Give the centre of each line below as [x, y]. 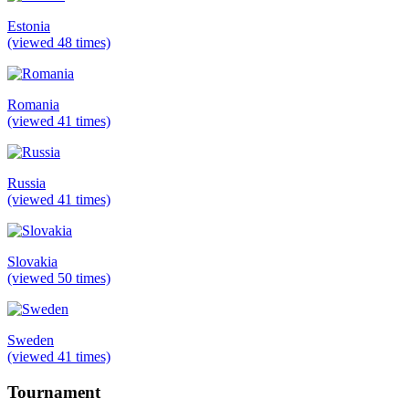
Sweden [31, 340]
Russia [26, 183]
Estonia [29, 26]
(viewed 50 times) [59, 278]
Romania [33, 104]
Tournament [54, 392]
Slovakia [32, 261]
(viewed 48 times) [59, 42]
